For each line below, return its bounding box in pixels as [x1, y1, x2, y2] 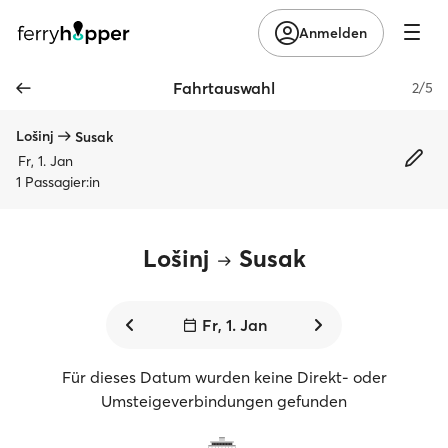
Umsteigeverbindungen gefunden [101, 391, 347, 411]
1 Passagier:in [16, 173, 100, 191]
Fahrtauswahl [173, 78, 275, 98]
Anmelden [299, 23, 367, 42]
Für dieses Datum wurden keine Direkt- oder [61, 367, 387, 387]
